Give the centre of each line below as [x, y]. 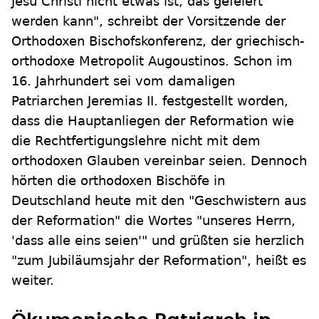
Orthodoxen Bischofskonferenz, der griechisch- [158, 41]
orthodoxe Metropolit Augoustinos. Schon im [152, 61]
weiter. [33, 280]
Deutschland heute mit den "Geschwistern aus [159, 200]
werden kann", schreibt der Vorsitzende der [148, 21]
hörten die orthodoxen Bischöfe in [118, 181]
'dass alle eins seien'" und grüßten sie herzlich [158, 240]
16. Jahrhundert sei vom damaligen [123, 81]
